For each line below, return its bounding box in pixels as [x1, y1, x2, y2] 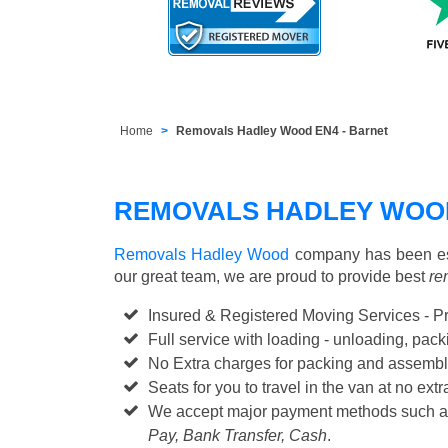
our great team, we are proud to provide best [114, 267, 429, 285]
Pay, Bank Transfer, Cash [148, 426, 328, 444]
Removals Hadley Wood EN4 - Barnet [176, 123, 389, 138]
